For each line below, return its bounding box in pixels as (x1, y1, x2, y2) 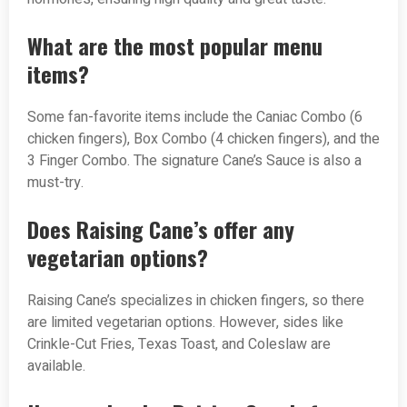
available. (27, 355, 85, 378)
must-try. (27, 172, 84, 194)
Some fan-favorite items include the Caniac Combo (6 (27, 106, 362, 129)
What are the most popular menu (27, 29, 323, 63)
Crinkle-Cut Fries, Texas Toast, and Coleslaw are (27, 333, 331, 356)
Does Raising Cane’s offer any (27, 213, 294, 246)
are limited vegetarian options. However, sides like (27, 312, 343, 334)
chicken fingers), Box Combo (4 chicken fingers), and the (27, 128, 380, 151)
